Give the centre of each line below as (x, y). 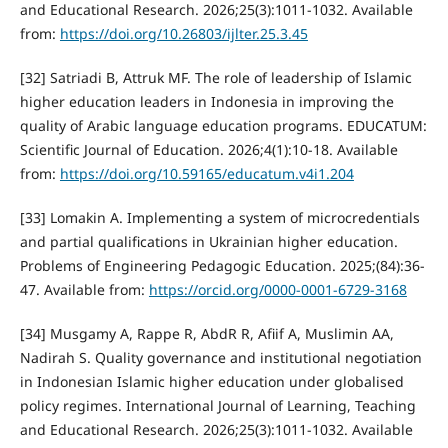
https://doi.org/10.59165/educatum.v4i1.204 (206, 173)
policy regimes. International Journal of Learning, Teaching (217, 405)
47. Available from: (84, 289)
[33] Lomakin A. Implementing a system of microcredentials (219, 217)
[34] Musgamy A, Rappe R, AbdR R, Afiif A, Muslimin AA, (206, 333)
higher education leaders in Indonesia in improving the (206, 101)
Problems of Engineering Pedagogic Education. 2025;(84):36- (222, 265)
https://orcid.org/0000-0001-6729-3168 (277, 289)
